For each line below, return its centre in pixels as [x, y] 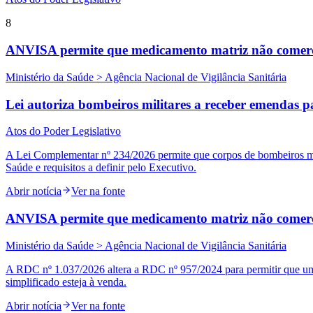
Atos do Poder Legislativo [63, 131]
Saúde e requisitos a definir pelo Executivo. [101, 168]
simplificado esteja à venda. [66, 282]
